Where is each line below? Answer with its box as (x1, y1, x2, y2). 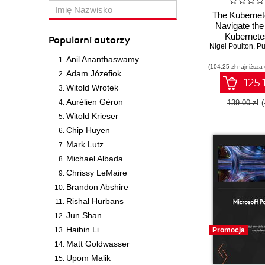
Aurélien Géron (66, 97, 123, 106)
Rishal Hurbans (66, 196, 124, 206)
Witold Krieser (66, 111, 118, 121)
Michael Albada (66, 154, 123, 163)
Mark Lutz (66, 140, 104, 149)
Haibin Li (66, 225, 99, 234)
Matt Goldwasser (66, 239, 130, 248)
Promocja (212, 226, 245, 234)
